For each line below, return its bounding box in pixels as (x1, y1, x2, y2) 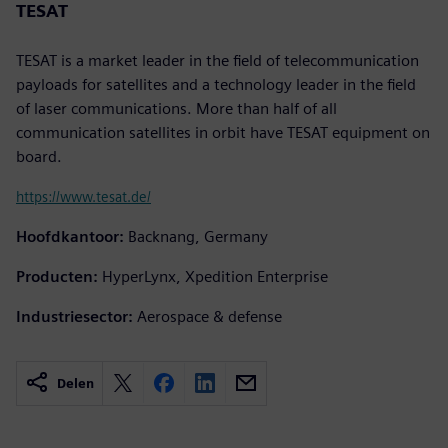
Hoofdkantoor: (16, 226, 124, 246)
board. (16, 146, 62, 166)
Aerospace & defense (137, 306, 282, 326)
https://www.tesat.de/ (16, 187, 151, 205)
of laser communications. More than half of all (16, 98, 337, 118)
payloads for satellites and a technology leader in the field (16, 74, 416, 94)
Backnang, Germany (128, 226, 268, 246)
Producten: (16, 266, 98, 286)
